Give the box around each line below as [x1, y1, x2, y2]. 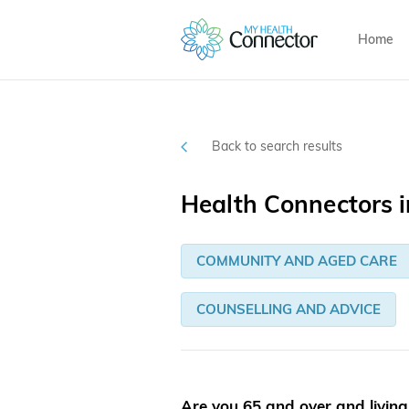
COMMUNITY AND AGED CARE [196, 252, 397, 270]
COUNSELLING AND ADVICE [196, 300, 381, 319]
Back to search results [212, 138, 342, 155]
